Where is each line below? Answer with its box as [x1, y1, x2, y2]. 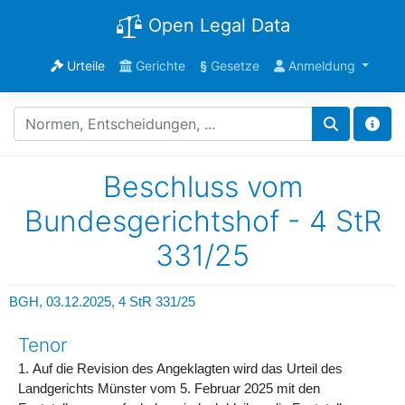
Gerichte [131, 57, 185, 73]
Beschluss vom [102, 168, 303, 204]
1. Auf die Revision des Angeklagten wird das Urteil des [18, 361, 343, 376]
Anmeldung [284, 57, 359, 73]
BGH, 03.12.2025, [9, 294, 118, 309]
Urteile [62, 57, 105, 73]
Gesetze [206, 57, 259, 73]
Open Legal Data [142, 14, 290, 36]
